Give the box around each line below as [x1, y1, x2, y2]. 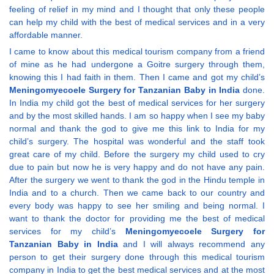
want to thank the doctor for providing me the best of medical [9, 213, 265, 224]
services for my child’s [9, 226, 125, 237]
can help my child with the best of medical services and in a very [9, 17, 265, 28]
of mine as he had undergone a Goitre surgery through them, [9, 59, 265, 70]
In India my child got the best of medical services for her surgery [9, 98, 265, 108]
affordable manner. [9, 30, 83, 40]
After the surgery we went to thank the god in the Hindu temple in [9, 175, 265, 185]
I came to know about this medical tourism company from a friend [9, 46, 265, 57]
